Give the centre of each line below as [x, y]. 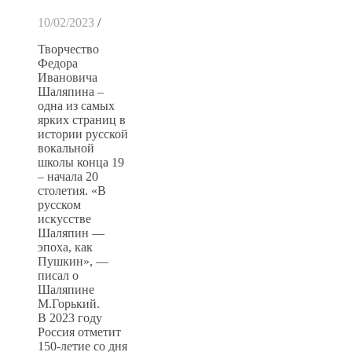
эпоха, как [65, 247]
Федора [58, 63]
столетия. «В [72, 190]
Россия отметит [79, 332]
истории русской [83, 134]
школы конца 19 [81, 162]
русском [59, 204]
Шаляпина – [71, 91]
